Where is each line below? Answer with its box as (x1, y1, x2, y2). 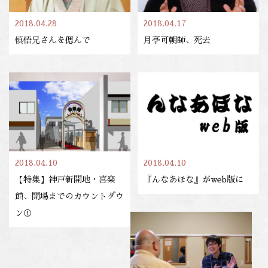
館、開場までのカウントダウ (15, 192, 124, 201)
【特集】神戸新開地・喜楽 (15, 175, 115, 184)
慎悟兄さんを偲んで (15, 36, 90, 45)
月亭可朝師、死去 (144, 36, 211, 45)
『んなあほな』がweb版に (144, 175, 244, 184)
